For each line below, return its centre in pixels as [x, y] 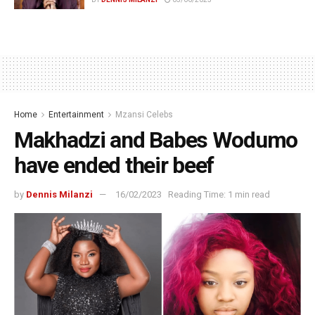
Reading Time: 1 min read [219, 195]
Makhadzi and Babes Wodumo [156, 140]
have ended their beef [114, 166]
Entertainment [76, 115]
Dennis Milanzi [59, 195]
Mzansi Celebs [144, 115]
